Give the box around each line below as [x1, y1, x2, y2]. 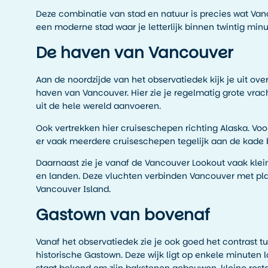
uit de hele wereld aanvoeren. [36, 100, 161, 112]
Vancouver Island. [36, 182, 111, 195]
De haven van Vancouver [36, 42, 233, 64]
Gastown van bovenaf [36, 204, 210, 226]
